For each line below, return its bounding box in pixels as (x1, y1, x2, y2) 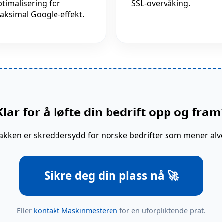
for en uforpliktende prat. (117, 206, 206, 216)
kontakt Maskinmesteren (33, 206, 117, 216)
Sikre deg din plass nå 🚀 (44, 168, 178, 184)
